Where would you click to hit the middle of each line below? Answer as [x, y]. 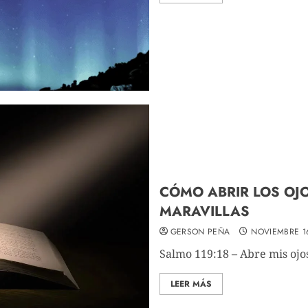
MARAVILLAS [204, 211]
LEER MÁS [191, 284]
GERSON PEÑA [200, 231]
